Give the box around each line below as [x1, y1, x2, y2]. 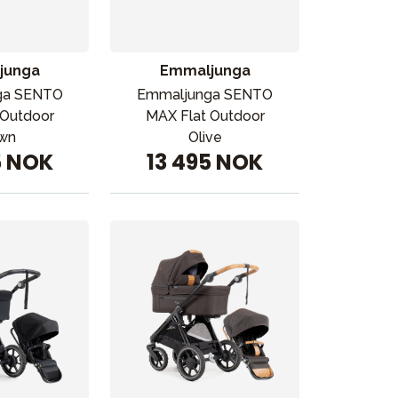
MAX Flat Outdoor [145, 107, 265, 124]
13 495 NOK [147, 147, 264, 177]
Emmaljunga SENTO [137, 86, 274, 103]
